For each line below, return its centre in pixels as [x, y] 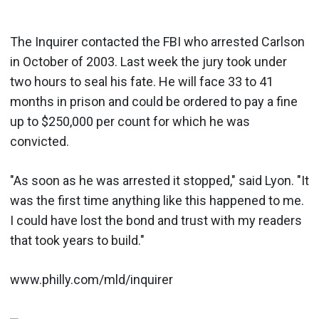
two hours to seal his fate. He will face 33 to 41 [142, 81]
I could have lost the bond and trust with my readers [156, 220]
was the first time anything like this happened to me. [157, 200]
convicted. [40, 141]
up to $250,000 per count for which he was [130, 121]
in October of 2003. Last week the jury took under [148, 61]
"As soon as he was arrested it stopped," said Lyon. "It [159, 180]
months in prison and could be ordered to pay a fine [154, 101]
